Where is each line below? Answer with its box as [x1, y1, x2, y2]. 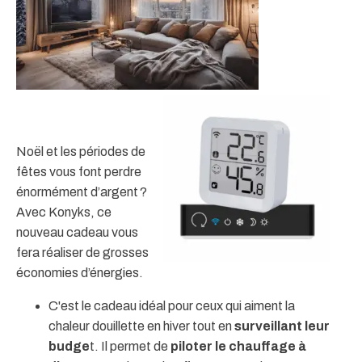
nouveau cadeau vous [16, 225, 138, 240]
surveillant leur [234, 319, 330, 334]
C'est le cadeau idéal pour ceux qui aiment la [48, 299, 295, 314]
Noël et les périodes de [16, 145, 145, 159]
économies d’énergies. [16, 266, 145, 280]
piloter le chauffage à [170, 339, 306, 354]
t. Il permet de [90, 339, 170, 354]
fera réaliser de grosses [16, 246, 149, 260]
